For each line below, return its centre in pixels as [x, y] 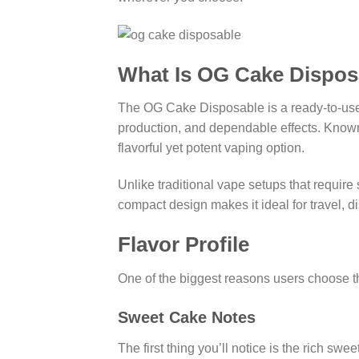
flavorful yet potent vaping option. [211, 148]
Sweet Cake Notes [187, 318]
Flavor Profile [184, 244]
